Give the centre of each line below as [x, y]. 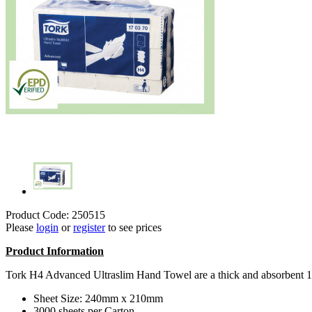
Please [21, 227]
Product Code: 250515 [55, 214]
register [89, 227]
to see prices [133, 227]
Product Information [55, 251]
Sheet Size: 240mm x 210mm [98, 298]
